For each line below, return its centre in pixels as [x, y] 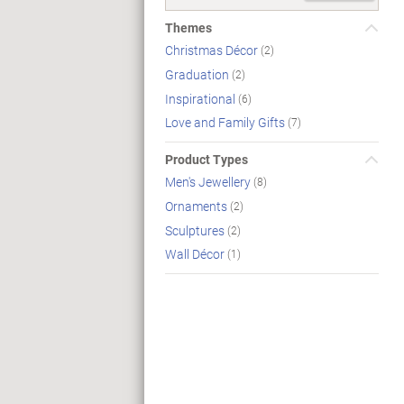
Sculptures [196, 230]
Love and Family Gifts [226, 123]
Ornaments [197, 206]
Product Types [207, 160]
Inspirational [202, 98]
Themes [188, 28]
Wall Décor [196, 254]
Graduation [198, 74]
